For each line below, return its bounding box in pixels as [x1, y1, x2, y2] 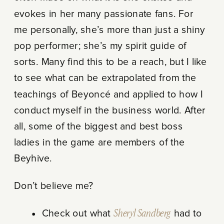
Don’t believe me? [13, 181, 93, 191]
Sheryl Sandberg [113, 208, 171, 218]
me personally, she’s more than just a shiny [13, 25, 205, 35]
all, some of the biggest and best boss [13, 121, 183, 132]
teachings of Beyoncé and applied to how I [13, 89, 203, 99]
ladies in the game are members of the [13, 137, 185, 148]
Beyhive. [13, 153, 52, 164]
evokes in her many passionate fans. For [13, 9, 194, 19]
